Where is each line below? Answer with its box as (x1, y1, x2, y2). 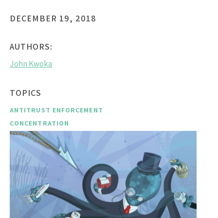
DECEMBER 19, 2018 (10, 12, 96, 24)
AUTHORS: (10, 40, 53, 52)
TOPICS (10, 87, 41, 98)
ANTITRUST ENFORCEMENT (10, 105, 103, 114)
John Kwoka (10, 58, 52, 69)
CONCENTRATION (10, 118, 70, 127)
